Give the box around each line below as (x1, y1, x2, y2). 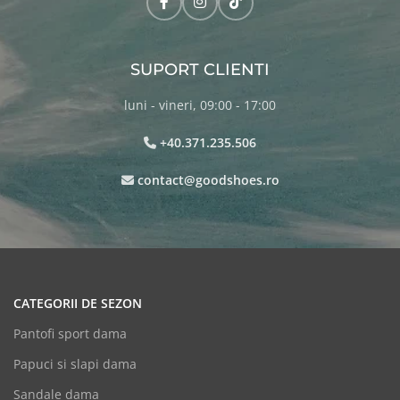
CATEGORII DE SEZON (13, 294, 142, 312)
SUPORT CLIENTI (130, 59, 270, 79)
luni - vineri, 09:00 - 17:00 (124, 96, 276, 113)
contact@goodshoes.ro (137, 171, 279, 188)
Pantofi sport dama (13, 324, 127, 342)
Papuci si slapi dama (13, 354, 137, 372)
